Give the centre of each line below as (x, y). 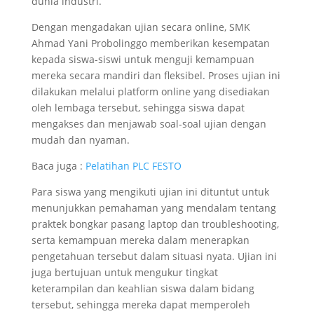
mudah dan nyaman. (80, 139)
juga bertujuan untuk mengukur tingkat (124, 272)
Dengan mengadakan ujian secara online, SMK (141, 27)
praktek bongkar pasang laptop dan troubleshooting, (155, 224)
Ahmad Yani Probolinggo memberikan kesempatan (150, 43)
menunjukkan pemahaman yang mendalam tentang (153, 207)
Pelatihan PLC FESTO (133, 165)
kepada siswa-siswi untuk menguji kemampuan (143, 59)
